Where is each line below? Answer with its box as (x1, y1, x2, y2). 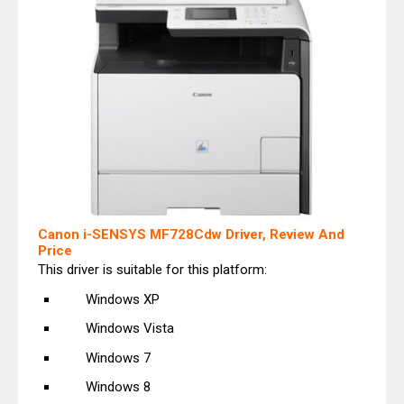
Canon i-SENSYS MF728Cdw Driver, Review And (38, 226, 344, 243)
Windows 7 (85, 349, 151, 366)
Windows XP (85, 290, 160, 308)
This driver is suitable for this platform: (38, 262, 267, 279)
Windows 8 (85, 379, 151, 396)
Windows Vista (85, 320, 174, 337)
